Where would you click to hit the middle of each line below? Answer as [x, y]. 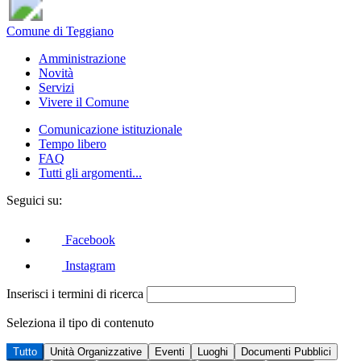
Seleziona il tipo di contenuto [80, 323]
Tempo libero [73, 143]
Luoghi [213, 352]
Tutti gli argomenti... [90, 172]
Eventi [170, 352]
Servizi [56, 87]
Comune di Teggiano [60, 31]
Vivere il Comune [84, 102]
